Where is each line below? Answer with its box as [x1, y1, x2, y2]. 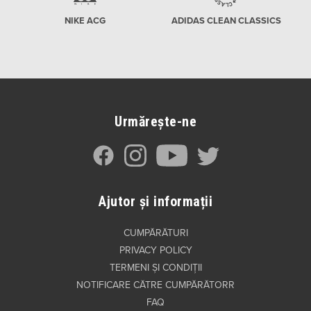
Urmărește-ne [115, 113, 196, 131]
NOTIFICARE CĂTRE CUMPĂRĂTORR [76, 279, 235, 292]
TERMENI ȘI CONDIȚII [109, 262, 202, 274]
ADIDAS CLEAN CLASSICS [171, 15, 281, 27]
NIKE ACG [65, 15, 106, 27]
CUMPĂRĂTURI [123, 227, 188, 239]
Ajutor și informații [99, 193, 212, 210]
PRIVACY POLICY [119, 244, 192, 257]
